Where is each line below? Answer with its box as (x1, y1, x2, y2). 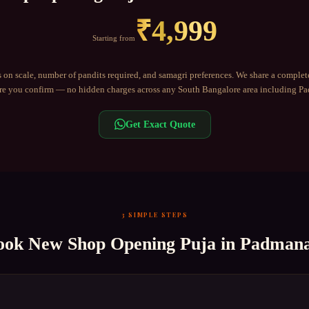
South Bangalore (177, 83, 241, 94)
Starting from (92, 33, 135, 42)
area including (240, 83, 299, 94)
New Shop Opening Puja (28, 233, 216, 254)
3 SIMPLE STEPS (121, 210, 188, 219)
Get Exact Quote (125, 118, 195, 130)
